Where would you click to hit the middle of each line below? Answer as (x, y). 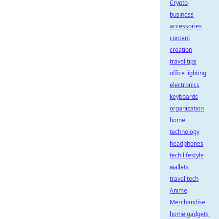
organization (187, 108)
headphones (186, 143)
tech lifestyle (187, 155)
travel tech (184, 179)
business (182, 14)
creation (181, 50)
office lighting (188, 73)
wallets (179, 167)
